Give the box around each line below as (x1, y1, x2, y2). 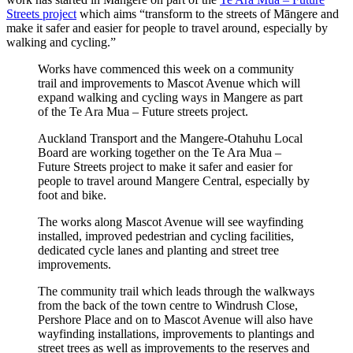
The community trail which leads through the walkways (38, 284, 314, 298)
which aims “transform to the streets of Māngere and (76, 6, 339, 20)
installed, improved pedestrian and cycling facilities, (38, 229, 294, 243)
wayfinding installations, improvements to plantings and (38, 326, 314, 340)
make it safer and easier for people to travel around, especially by (6, 20, 328, 35)
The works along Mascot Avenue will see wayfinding (38, 214, 303, 229)
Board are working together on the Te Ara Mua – (38, 145, 281, 159)
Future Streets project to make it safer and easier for (38, 159, 292, 173)
